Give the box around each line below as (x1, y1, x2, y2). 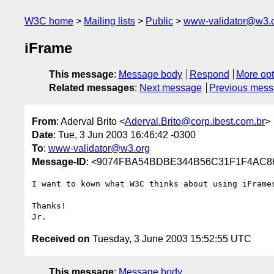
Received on (32, 233, 90, 244)
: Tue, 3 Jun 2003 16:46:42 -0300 (53, 129, 196, 140)
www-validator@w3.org (48, 143, 150, 154)
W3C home (24, 16, 73, 26)
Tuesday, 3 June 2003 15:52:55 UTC (90, 233, 251, 244)
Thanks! (32, 201, 66, 210)
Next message (139, 83, 202, 94)
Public (146, 16, 173, 26)
